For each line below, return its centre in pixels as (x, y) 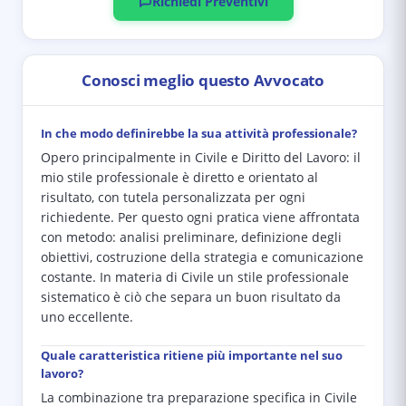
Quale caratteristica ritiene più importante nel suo (192, 355)
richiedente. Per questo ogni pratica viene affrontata (200, 217)
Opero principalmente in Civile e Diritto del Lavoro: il (201, 158)
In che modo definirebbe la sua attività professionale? (199, 133)
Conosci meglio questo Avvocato (203, 80)
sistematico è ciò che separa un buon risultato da (191, 297)
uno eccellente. (87, 317)
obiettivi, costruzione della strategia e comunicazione (202, 257)
